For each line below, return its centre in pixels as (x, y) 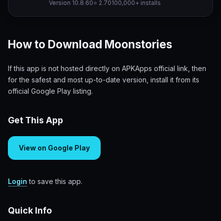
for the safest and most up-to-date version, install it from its (104, 80)
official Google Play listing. (50, 91)
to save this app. (55, 181)
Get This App (36, 120)
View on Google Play (54, 147)
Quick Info (30, 210)
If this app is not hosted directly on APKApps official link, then (107, 69)
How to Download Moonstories (90, 44)
